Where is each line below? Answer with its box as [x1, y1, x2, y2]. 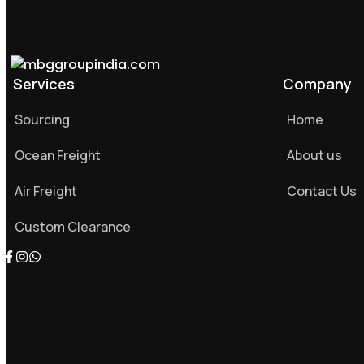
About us [286, 146, 342, 164]
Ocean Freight [15, 146, 101, 164]
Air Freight [15, 182, 77, 200]
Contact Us [286, 182, 357, 200]
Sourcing [15, 110, 70, 128]
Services [13, 74, 75, 93]
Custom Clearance [15, 218, 131, 236]
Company [282, 74, 352, 93]
